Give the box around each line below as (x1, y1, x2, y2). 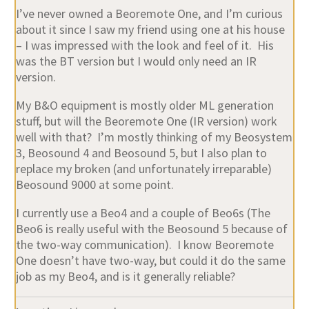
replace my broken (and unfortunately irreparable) (15, 160, 272, 177)
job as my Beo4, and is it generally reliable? (15, 268, 235, 284)
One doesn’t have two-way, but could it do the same (15, 252, 286, 268)
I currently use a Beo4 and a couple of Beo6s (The (15, 204, 270, 221)
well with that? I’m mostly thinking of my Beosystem (15, 128, 292, 145)
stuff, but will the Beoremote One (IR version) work (15, 112, 277, 129)
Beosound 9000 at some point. (15, 176, 174, 192)
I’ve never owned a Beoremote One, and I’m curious (15, 5, 283, 21)
